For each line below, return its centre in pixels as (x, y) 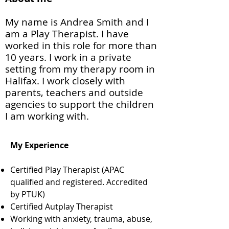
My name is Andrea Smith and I (77, 22)
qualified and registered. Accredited (79, 182)
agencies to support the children (79, 104)
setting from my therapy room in (80, 69)
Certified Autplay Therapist (62, 207)
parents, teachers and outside (74, 93)
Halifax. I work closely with (65, 81)
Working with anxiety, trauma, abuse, (81, 219)
